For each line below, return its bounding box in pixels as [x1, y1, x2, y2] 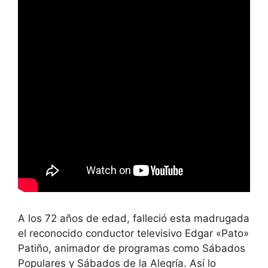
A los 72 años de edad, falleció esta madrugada [18, 212, 249, 224]
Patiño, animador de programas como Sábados [18, 242, 245, 254]
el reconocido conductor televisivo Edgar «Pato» [18, 227, 249, 239]
